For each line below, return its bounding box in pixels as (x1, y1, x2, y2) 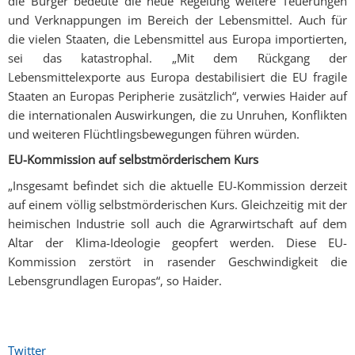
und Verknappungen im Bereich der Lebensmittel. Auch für (8, 11, 347, 28)
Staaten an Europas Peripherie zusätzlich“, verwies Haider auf (8, 87, 347, 104)
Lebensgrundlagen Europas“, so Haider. (8, 272, 222, 288)
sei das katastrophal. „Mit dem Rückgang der (8, 49, 347, 66)
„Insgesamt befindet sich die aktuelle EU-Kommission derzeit (8, 177, 347, 193)
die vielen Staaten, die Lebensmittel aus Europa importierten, (8, 30, 347, 47)
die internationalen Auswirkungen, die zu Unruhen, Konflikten (8, 106, 347, 123)
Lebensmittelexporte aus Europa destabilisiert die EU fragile (8, 68, 347, 85)
